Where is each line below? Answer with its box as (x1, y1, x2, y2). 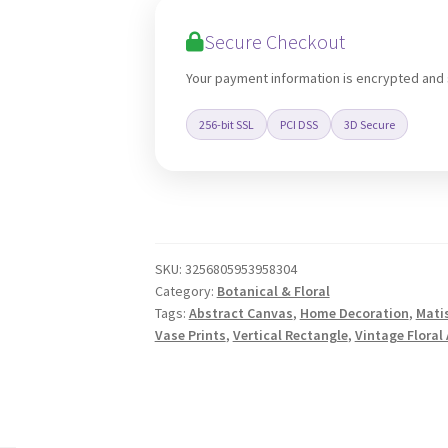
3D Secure (343, 117, 395, 133)
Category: (154, 281, 217, 300)
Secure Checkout (203, 29, 345, 55)
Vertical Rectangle (232, 325, 348, 344)
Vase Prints (154, 325, 226, 344)
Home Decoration (299, 303, 409, 322)
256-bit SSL (198, 117, 254, 133)
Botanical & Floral (216, 281, 330, 300)
